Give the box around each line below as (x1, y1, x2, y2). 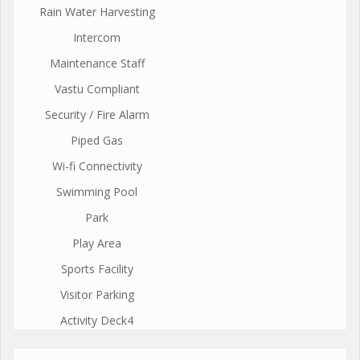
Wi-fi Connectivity (51, 157, 142, 174)
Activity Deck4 (60, 312, 133, 328)
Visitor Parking (59, 286, 134, 302)
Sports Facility (60, 260, 133, 276)
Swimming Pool (56, 183, 137, 199)
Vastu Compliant (54, 80, 140, 96)
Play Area (72, 235, 121, 251)
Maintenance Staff (49, 55, 145, 71)
